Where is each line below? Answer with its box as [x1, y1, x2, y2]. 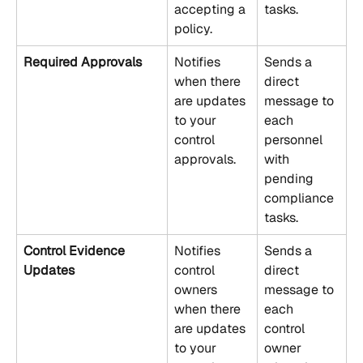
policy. [174, 19, 212, 37]
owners [174, 280, 220, 298]
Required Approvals [23, 53, 142, 70]
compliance [264, 189, 337, 207]
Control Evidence [23, 241, 128, 259]
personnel [264, 130, 326, 148]
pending [264, 169, 317, 187]
